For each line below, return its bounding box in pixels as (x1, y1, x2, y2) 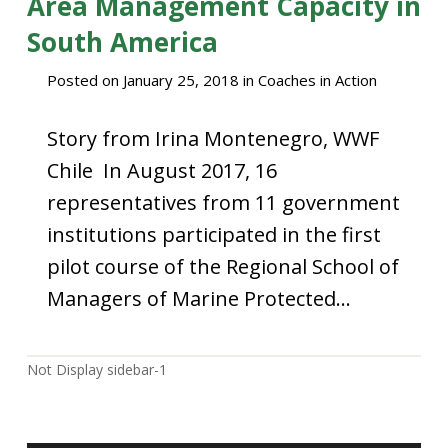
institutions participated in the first (46, 221, 381, 248)
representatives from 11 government (46, 189, 400, 216)
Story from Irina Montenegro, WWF (46, 125, 379, 152)
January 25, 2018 (122, 70, 239, 90)
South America (26, 24, 218, 60)
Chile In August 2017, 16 (46, 157, 277, 184)
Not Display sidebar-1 (26, 360, 167, 379)
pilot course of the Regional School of (46, 253, 399, 280)
